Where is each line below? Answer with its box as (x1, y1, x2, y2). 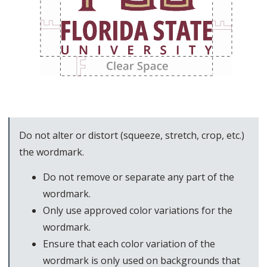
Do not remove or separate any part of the (43, 170, 234, 184)
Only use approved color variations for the (43, 203, 232, 217)
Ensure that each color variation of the (43, 237, 215, 250)
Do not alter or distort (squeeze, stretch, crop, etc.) (19, 128, 244, 142)
